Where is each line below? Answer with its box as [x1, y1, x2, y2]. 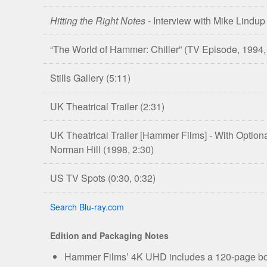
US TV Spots [50, 170, 108, 185]
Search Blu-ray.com [50, 200, 124, 213]
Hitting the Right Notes [50, 13, 145, 27]
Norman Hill [50, 142, 103, 156]
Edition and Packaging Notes [50, 229, 169, 241]
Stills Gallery [50, 70, 106, 85]
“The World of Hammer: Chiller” [50, 42, 184, 56]
